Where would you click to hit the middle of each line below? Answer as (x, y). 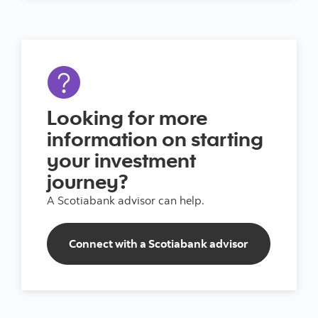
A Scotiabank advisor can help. (127, 200)
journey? (88, 181)
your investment (121, 160)
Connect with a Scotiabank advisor (159, 243)
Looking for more (127, 117)
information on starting (155, 138)
